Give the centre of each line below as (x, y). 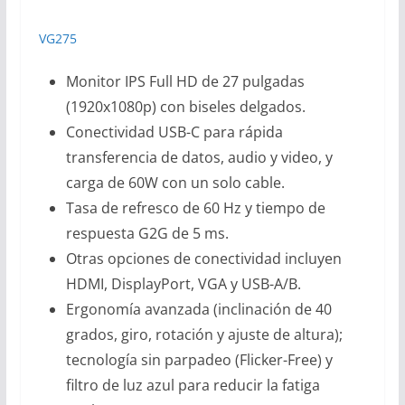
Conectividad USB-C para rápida (174, 132)
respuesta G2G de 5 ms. (147, 233)
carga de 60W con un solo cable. (175, 182)
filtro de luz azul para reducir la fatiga (193, 385)
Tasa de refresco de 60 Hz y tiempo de (195, 207)
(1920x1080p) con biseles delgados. (185, 106)
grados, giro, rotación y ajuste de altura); (204, 334)
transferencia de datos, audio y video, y (199, 157)
